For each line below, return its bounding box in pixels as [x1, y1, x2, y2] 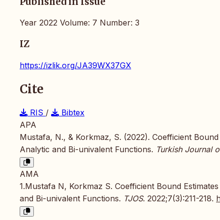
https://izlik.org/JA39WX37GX [20, 60, 131, 70]
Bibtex [59, 107, 84, 117]
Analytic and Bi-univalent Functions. [20, 144, 156, 154]
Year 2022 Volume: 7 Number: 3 [20, 18, 139, 28]
